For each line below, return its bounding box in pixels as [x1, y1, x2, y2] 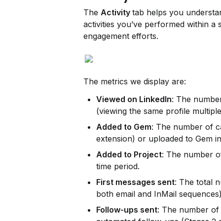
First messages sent [96, 177, 175, 187]
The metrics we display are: [83, 76, 186, 86]
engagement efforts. [83, 31, 158, 41]
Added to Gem [96, 122, 151, 132]
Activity [101, 7, 132, 17]
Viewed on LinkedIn [96, 94, 172, 104]
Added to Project [96, 149, 162, 159]
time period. [96, 161, 140, 171]
